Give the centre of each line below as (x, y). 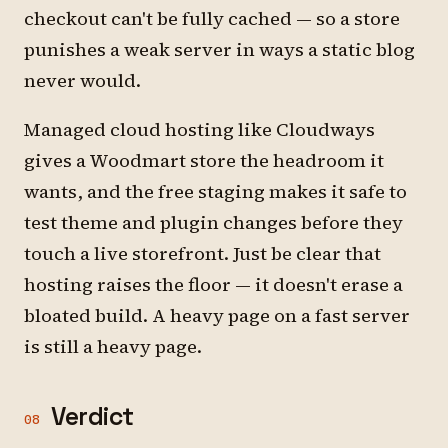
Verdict (92, 416)
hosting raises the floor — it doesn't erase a (213, 284)
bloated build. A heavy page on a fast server (217, 315)
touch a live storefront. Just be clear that (202, 253)
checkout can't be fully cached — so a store (212, 18)
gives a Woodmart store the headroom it (204, 160)
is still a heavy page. (113, 346)
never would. (82, 80)
